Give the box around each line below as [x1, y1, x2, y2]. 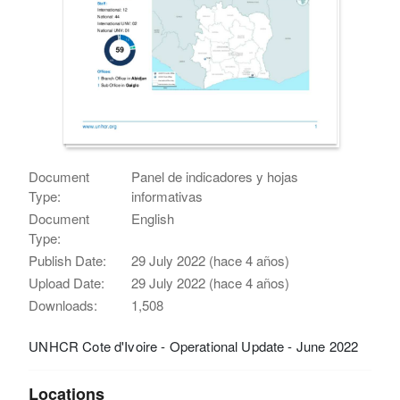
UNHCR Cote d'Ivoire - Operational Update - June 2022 [29, 336, 359, 355]
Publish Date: [29, 250, 107, 270]
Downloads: [29, 295, 98, 314]
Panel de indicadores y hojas [131, 166, 299, 186]
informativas [131, 186, 204, 205]
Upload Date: [29, 272, 105, 292]
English [131, 208, 175, 228]
